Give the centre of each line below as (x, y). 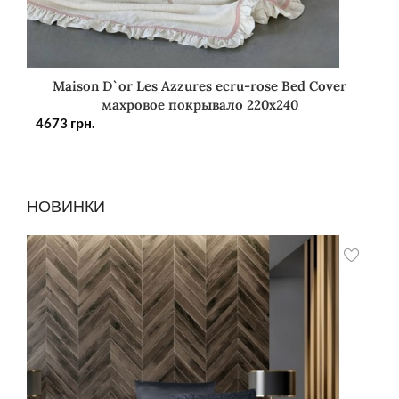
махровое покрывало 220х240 (199, 105)
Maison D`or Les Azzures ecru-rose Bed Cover (199, 86)
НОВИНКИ (66, 206)
